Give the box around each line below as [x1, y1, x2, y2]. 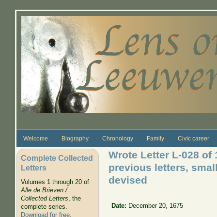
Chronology [102, 135, 133, 142]
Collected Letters [20, 195, 68, 202]
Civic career [177, 135, 209, 142]
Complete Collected [20, 153, 93, 162]
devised [108, 174, 147, 186]
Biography [61, 135, 89, 142]
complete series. [20, 203, 67, 211]
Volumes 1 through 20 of [20, 178, 89, 186]
